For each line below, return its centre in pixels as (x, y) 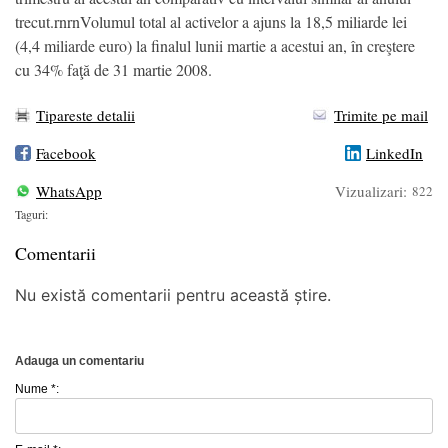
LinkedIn (394, 152)
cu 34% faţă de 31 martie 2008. (113, 69)
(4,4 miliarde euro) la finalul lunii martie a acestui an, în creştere (215, 45)
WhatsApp (69, 191)
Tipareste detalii (85, 114)
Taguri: (31, 213)
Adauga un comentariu (79, 360)
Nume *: (37, 388)
